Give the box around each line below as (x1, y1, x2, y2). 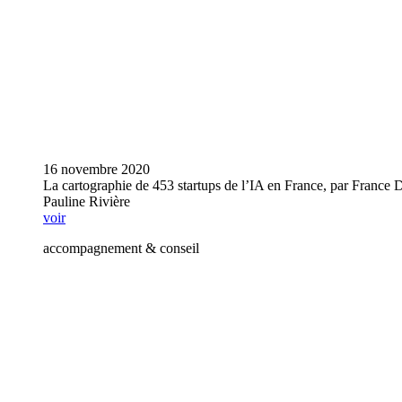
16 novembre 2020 (43, 161, 150, 177)
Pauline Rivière (43, 193, 130, 209)
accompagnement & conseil (43, 240, 199, 256)
